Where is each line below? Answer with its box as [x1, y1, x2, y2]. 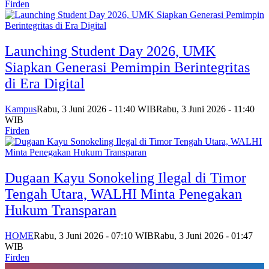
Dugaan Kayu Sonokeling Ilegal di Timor [5, 169, 246, 186]
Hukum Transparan [5, 202, 116, 218]
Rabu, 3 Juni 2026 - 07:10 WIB [34, 230, 154, 241]
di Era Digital [5, 75, 85, 91]
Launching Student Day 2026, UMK [5, 43, 216, 59]
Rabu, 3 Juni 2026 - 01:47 [154, 230, 253, 241]
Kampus [5, 103, 37, 114]
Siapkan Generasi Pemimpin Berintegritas [5, 59, 250, 75]
